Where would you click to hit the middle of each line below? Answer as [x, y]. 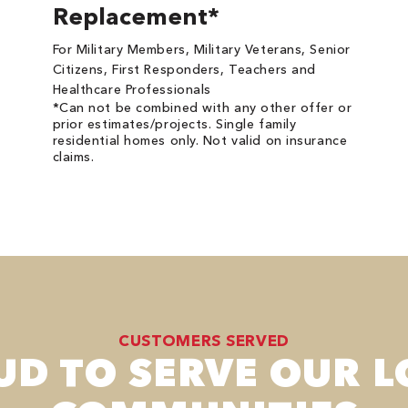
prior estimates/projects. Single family [174, 124]
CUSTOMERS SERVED [204, 340]
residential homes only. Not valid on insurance [200, 140]
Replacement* [136, 16]
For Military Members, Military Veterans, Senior [201, 49]
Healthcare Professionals [132, 89]
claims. [73, 157]
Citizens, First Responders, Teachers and [184, 69]
